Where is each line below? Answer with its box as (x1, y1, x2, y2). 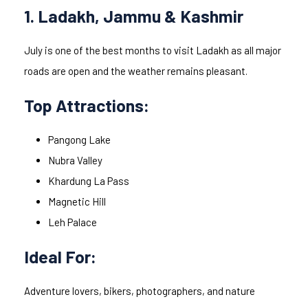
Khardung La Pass (48, 175, 129, 188)
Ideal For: (24, 246, 96, 267)
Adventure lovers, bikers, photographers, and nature (24, 285, 255, 298)
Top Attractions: (24, 95, 149, 116)
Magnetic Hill (48, 195, 106, 208)
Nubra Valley (48, 154, 102, 167)
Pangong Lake (48, 133, 111, 146)
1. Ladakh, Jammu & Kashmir (24, 5, 243, 27)
